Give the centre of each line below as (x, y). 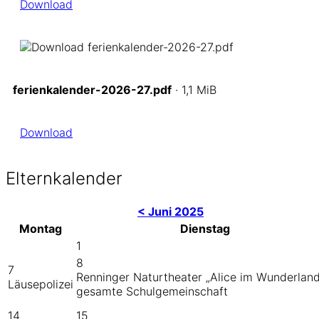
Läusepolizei (41, 284)
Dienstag (205, 229)
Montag (41, 229)
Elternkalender (64, 178)
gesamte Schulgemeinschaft (152, 292)
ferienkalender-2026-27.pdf (92, 89)
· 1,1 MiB (194, 89)
